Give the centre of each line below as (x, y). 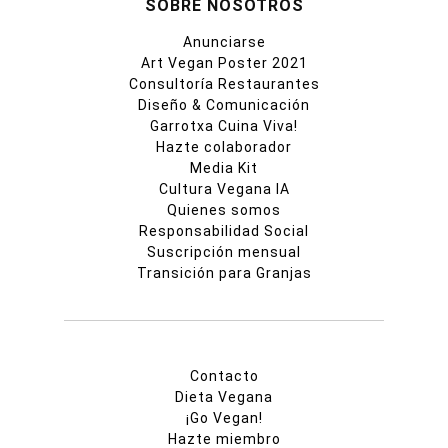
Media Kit (224, 167)
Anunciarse (224, 41)
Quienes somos (224, 209)
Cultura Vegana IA (224, 188)
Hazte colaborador (224, 146)
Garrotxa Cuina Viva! (224, 125)
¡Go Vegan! (224, 417)
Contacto (224, 375)
